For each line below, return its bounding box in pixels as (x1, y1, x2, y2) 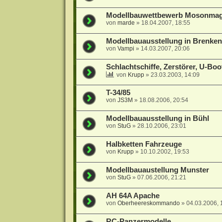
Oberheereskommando (117, 200, 180, 207)
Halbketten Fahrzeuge (106, 140, 182, 149)
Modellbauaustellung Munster (106, 166, 209, 174)
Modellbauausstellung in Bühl (106, 114, 209, 123)
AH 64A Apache (106, 192, 160, 200)
